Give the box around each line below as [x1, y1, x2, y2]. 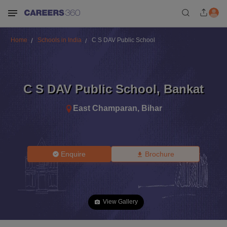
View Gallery [103, 198, 138, 205]
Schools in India [37, 36, 82, 44]
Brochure [144, 150, 174, 158]
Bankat [164, 82, 204, 96]
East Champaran [73, 103, 137, 112]
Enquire [61, 150, 86, 158]
